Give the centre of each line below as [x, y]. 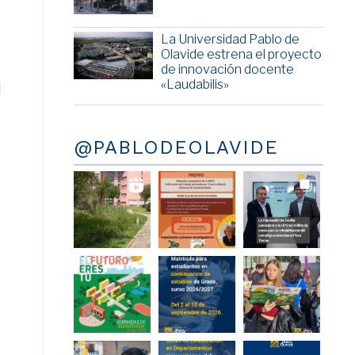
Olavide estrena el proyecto [241, 55]
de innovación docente [227, 70]
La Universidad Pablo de [230, 40]
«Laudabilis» [195, 85]
